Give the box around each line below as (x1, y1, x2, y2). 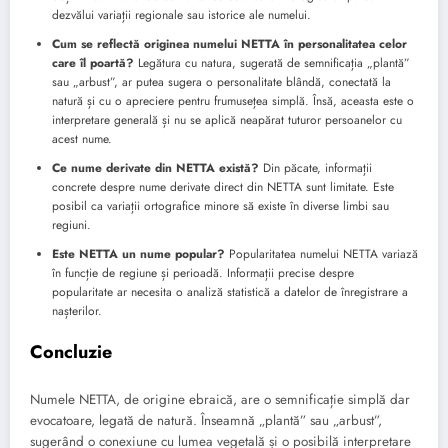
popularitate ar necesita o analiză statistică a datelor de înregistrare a (52, 283, 408, 302)
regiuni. (52, 216, 91, 235)
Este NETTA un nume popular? (52, 245, 225, 264)
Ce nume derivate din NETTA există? (52, 159, 259, 178)
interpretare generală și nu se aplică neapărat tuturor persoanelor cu (52, 111, 402, 130)
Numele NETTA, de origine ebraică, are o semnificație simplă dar (30, 389, 410, 409)
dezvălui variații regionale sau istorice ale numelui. (52, 6, 311, 25)
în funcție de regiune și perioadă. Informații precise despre (52, 264, 354, 283)
